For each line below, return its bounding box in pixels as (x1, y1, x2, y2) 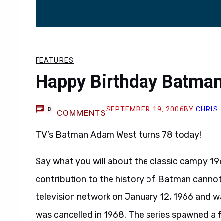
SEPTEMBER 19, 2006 (106, 105, 184, 113)
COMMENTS (56, 108, 106, 118)
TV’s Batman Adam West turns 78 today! (36, 129, 201, 140)
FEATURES (36, 56, 74, 64)
